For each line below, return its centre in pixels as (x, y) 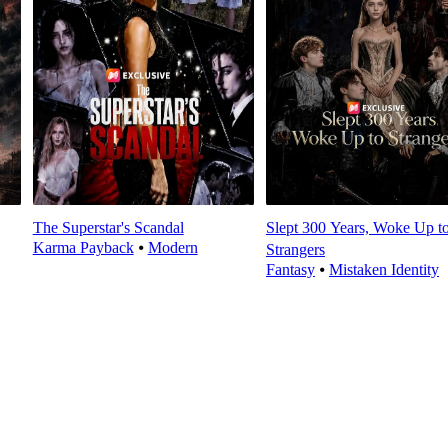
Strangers (295, 250)
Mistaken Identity (383, 270)
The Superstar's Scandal (108, 228)
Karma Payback (83, 248)
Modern (172, 248)
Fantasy (290, 270)
